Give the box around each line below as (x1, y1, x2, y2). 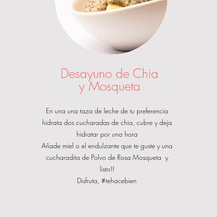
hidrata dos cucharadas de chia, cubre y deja (42, 118, 172, 127)
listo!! (99, 164, 114, 174)
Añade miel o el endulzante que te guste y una (41, 141, 172, 151)
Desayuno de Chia (61, 65, 159, 82)
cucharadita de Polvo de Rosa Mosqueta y (46, 153, 168, 162)
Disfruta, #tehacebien (77, 176, 137, 186)
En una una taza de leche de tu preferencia (46, 106, 168, 116)
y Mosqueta (78, 78, 140, 95)
